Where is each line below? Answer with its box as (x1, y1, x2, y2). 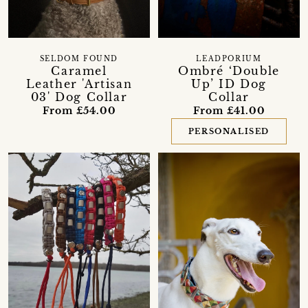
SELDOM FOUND (39, 55, 119, 64)
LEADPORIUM (196, 55, 262, 64)
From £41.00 (192, 104, 265, 118)
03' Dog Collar (30, 90, 128, 104)
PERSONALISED (188, 126, 270, 137)
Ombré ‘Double (178, 64, 280, 78)
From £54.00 (42, 104, 116, 118)
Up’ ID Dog (190, 77, 267, 91)
